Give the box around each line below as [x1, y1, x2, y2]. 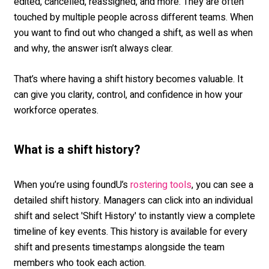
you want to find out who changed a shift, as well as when [14, 25, 253, 40]
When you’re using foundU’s [14, 177, 130, 192]
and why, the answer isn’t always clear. [14, 41, 173, 56]
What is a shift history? [14, 141, 141, 159]
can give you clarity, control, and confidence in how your [14, 87, 243, 102]
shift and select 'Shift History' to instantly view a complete [14, 208, 255, 223]
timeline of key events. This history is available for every [14, 224, 247, 239]
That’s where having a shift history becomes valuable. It [14, 71, 243, 86]
